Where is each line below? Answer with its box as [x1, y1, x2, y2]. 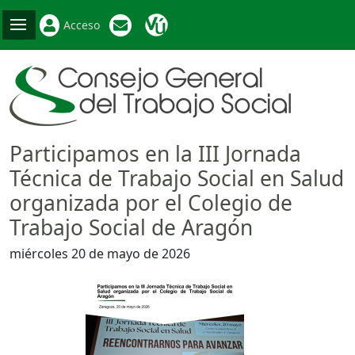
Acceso [63, 17, 100, 32]
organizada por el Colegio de [10, 189, 292, 217]
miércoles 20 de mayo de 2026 [10, 245, 190, 263]
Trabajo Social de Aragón [10, 213, 253, 242]
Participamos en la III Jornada [10, 139, 301, 168]
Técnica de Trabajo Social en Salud [10, 164, 344, 193]
